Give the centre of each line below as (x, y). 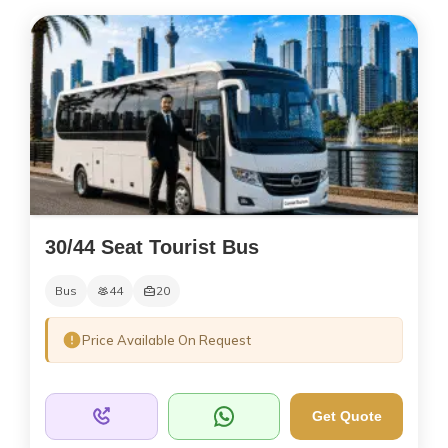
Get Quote (346, 416)
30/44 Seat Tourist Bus (152, 246)
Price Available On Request (166, 339)
